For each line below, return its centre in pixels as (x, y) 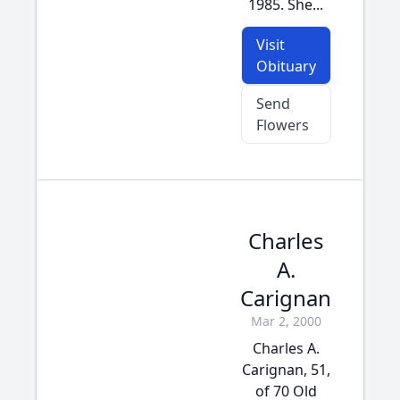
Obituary (286, 66)
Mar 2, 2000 (286, 321)
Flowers (282, 125)
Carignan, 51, (286, 370)
